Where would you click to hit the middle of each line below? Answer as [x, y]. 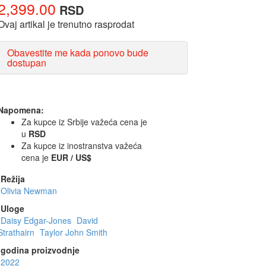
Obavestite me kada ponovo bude [78, 53]
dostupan [27, 63]
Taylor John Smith [74, 232]
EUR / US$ [71, 158]
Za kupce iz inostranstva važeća [82, 146]
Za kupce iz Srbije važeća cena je [84, 122]
